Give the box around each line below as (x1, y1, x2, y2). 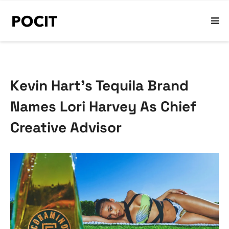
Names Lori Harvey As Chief (10, 97, 196, 116)
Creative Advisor (10, 118, 122, 136)
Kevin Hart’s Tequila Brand (10, 76, 189, 95)
